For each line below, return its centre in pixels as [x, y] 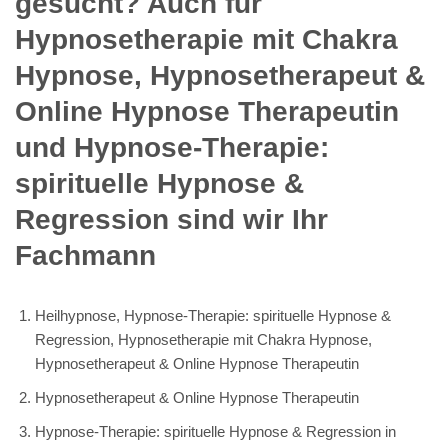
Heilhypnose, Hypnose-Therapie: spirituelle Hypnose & [213, 315]
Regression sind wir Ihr [171, 219]
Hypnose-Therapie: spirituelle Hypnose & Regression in [215, 431]
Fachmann [85, 255]
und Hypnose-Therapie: [172, 147]
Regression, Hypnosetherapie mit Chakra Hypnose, [203, 339]
